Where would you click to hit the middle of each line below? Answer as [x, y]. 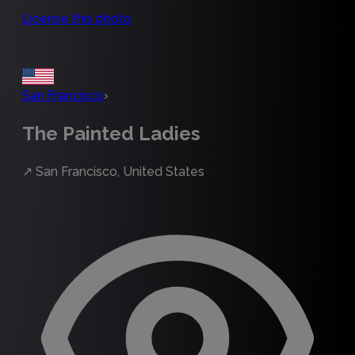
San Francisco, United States [120, 171]
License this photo [77, 19]
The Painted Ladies [111, 133]
